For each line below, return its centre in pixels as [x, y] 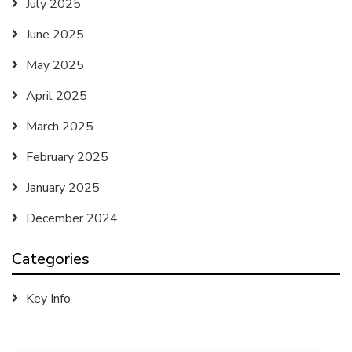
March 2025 [60, 126]
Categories [51, 259]
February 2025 [67, 157]
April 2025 [57, 96]
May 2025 [55, 65]
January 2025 [63, 188]
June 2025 [55, 35]
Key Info [48, 299]
